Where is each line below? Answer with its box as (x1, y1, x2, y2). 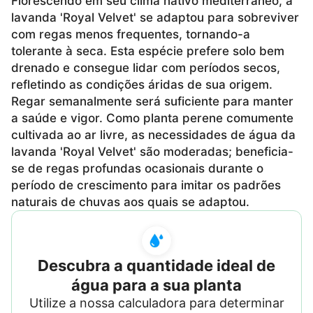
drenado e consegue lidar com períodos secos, (11, 60, 280, 75)
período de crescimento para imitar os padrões (11, 177, 281, 192)
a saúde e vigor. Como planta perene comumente (11, 110, 293, 125)
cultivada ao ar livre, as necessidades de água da (11, 127, 296, 142)
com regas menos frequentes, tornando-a (11, 27, 250, 41)
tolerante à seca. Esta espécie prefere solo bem (11, 43, 284, 58)
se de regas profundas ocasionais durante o (11, 161, 263, 175)
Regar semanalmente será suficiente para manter (11, 94, 293, 108)
